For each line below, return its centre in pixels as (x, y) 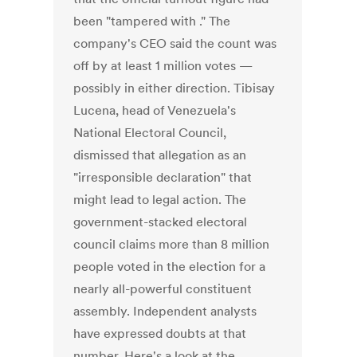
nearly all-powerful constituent (163, 289)
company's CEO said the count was (175, 43)
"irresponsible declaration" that (163, 177)
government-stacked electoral (161, 222)
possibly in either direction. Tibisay (175, 88)
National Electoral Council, (150, 133)
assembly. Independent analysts (165, 311)
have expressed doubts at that (160, 333)
